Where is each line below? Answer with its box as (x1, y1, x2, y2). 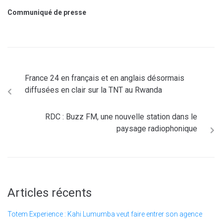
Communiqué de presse (7, 8, 86, 16)
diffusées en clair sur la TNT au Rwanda (25, 85, 162, 95)
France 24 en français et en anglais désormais (25, 73, 184, 83)
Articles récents (7, 186, 92, 200)
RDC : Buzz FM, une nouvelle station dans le (45, 112, 197, 121)
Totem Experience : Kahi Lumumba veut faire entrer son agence (7, 210, 202, 218)
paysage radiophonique (116, 124, 197, 133)
